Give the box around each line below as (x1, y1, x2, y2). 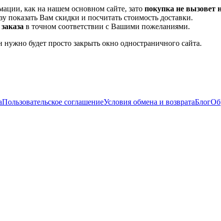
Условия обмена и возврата (104, 98, 195, 107)
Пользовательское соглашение (2, 98, 104, 107)
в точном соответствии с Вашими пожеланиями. (24, 22, 190, 31)
